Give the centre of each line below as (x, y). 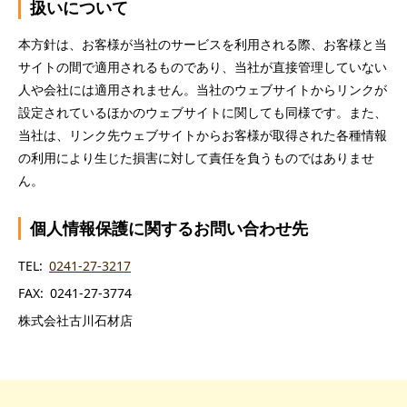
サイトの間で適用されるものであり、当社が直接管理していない (203, 66)
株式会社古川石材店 (75, 321)
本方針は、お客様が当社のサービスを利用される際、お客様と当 (203, 44)
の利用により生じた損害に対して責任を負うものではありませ (196, 157)
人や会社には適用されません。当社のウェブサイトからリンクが (203, 89)
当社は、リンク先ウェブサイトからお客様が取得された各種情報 (203, 134)
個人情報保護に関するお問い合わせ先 (169, 228)
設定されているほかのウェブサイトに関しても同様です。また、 (203, 112)
